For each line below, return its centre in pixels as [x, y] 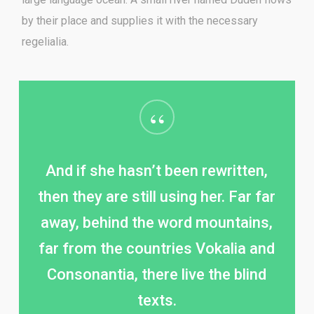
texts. [157, 300]
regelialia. [46, 42]
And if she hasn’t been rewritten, [157, 170]
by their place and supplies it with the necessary [140, 21]
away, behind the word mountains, [157, 222]
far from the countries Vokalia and [157, 248]
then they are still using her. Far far [157, 196]
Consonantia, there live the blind [157, 274]
